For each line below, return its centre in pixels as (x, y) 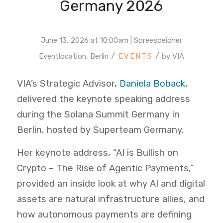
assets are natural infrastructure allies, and (111, 199)
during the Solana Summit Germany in (98, 114)
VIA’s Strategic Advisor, (68, 83)
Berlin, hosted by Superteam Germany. (100, 130)
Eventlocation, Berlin (74, 56)
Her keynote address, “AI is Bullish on (97, 153)
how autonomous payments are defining (104, 215)
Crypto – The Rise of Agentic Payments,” (105, 168)
